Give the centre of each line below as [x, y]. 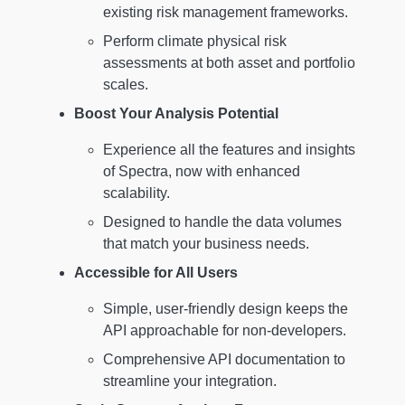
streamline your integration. [190, 381]
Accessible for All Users [156, 273]
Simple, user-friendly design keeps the [226, 309]
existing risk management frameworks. [226, 13]
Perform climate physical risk [195, 42]
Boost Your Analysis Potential [176, 114]
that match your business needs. [206, 244]
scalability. [137, 193]
